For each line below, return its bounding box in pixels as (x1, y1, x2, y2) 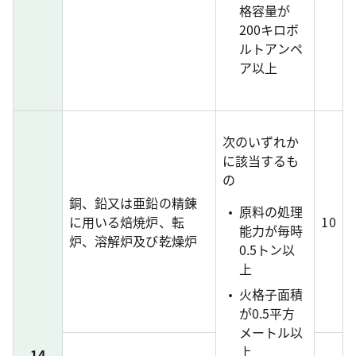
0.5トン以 (238, 240, 296, 259)
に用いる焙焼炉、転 (69, 212, 184, 231)
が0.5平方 (238, 304, 296, 323)
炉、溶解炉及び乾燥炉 (69, 231, 197, 250)
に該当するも (222, 151, 300, 170)
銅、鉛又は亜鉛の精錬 (69, 193, 197, 212)
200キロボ (238, 20, 300, 39)
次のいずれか (222, 132, 300, 151)
